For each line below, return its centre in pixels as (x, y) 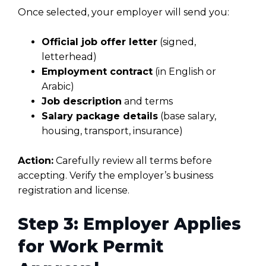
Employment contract (97, 72)
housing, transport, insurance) (112, 131)
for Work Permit (91, 247)
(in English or (184, 72)
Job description (82, 102)
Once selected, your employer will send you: (123, 12)
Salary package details (100, 116)
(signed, (177, 42)
